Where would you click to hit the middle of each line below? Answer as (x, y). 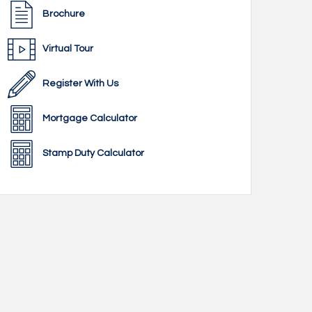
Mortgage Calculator (90, 118)
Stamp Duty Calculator (93, 153)
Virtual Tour (68, 49)
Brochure (64, 14)
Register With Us (80, 84)
